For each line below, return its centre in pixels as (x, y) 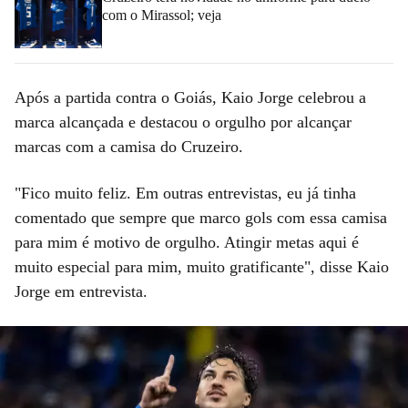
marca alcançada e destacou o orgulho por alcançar (183, 122)
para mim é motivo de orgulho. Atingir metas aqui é (187, 242)
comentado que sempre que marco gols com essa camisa (201, 217)
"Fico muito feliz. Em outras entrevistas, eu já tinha (185, 193)
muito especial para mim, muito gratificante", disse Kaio (202, 266)
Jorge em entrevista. (81, 291)
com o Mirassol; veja (162, 15)
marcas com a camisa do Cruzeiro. (129, 146)
